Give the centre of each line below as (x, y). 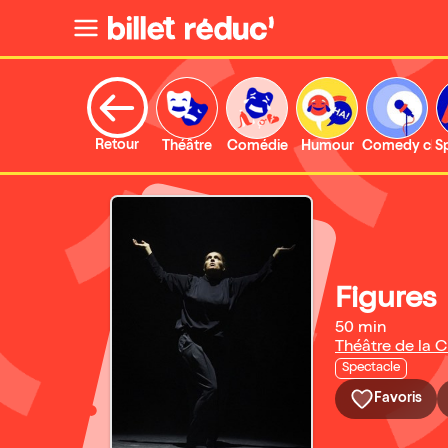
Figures (385, 301)
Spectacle (371, 368)
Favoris (398, 399)
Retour (117, 146)
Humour (327, 147)
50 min (360, 329)
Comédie (257, 147)
